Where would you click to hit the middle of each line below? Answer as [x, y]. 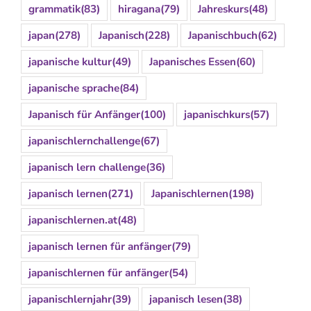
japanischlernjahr [70, 299]
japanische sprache [74, 88]
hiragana [139, 9]
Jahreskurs [223, 9]
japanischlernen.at [73, 220]
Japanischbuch [223, 35]
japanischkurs [217, 114]
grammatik [54, 9]
